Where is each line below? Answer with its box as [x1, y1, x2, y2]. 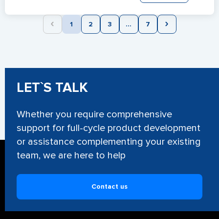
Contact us [91, 182, 128, 191]
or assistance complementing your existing [17, 136, 201, 148]
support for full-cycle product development [17, 122, 200, 134]
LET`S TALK [17, 79, 88, 96]
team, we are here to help [17, 150, 126, 161]
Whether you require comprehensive [17, 109, 172, 120]
